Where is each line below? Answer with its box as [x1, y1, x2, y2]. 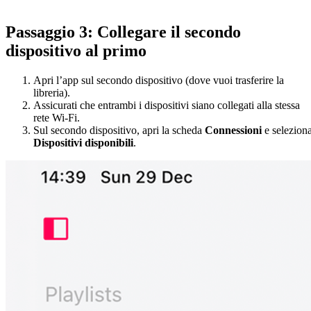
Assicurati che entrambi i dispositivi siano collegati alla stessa [33, 99, 300, 112]
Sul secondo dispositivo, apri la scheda [33, 124, 205, 137]
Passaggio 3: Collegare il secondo [6, 23, 241, 42]
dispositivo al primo [6, 42, 146, 60]
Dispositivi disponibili [33, 137, 133, 149]
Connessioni [205, 124, 262, 137]
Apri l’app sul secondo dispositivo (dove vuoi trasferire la [33, 74, 284, 87]
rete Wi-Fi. [33, 112, 80, 124]
